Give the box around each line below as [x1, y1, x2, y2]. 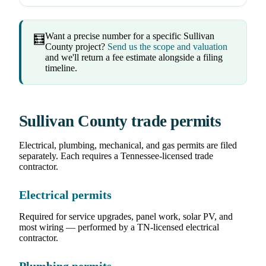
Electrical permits [19, 189, 112, 202]
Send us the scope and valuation [107, 42, 227, 52]
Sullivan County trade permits [19, 112, 221, 131]
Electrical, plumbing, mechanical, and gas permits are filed [19, 140, 237, 151]
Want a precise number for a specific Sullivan [45, 31, 214, 42]
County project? [45, 42, 107, 52]
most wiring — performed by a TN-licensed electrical [19, 222, 219, 233]
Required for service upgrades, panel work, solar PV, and [19, 211, 233, 222]
